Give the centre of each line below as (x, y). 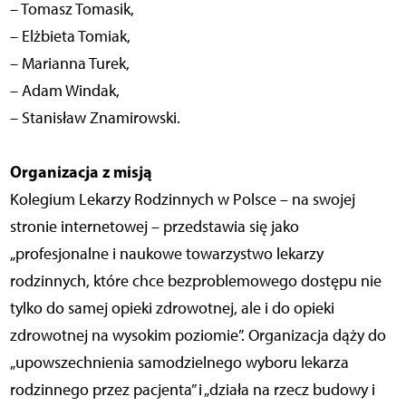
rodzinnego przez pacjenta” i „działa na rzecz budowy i (192, 390)
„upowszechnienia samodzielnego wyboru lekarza (179, 363)
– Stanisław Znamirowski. (95, 118)
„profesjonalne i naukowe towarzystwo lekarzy (166, 254)
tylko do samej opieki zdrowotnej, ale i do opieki (172, 309)
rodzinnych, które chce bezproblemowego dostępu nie (195, 281)
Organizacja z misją (81, 172)
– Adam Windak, (64, 91)
